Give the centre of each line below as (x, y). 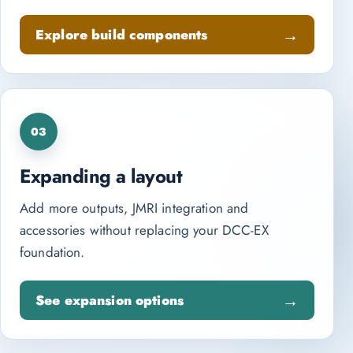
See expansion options (110, 300)
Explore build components (122, 34)
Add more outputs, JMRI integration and (134, 208)
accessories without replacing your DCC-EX (144, 230)
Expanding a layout (101, 176)
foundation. (52, 252)
